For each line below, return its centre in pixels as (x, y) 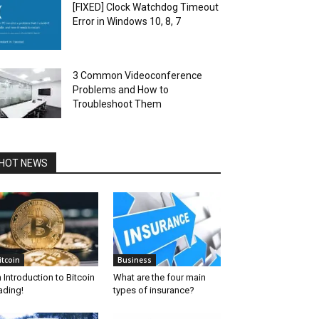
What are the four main (159, 278)
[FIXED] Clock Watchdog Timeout (146, 7)
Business (134, 260)
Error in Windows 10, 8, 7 (127, 21)
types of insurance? (153, 291)
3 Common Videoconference (137, 75)
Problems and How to (121, 90)
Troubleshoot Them (117, 104)
